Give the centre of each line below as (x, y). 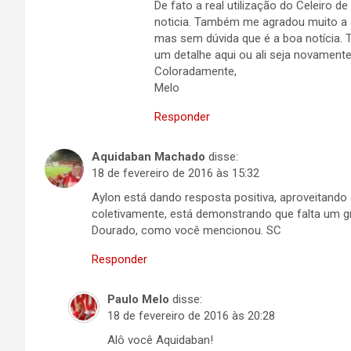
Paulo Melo (138, 299)
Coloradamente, (195, 71)
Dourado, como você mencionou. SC (186, 230)
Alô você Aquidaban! (160, 340)
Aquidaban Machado (148, 157)
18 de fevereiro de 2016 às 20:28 (191, 316)
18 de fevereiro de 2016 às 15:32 (175, 173)
